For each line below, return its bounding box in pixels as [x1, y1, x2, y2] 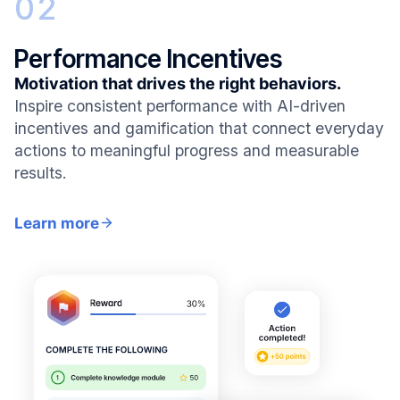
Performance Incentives [14, 43, 282, 74]
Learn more [14, 213, 99, 232]
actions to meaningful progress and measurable [14, 140, 359, 160]
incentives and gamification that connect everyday [14, 118, 384, 137]
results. [14, 162, 67, 182]
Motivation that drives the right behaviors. [14, 73, 341, 93]
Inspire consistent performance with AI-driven [14, 96, 346, 115]
